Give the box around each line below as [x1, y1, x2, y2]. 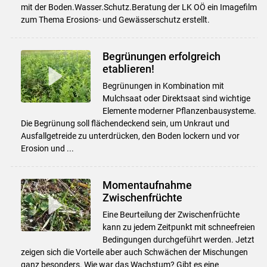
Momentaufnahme [102, 178, 192, 191]
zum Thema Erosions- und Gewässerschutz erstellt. [20, 14, 210, 24]
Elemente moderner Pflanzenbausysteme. [102, 105, 256, 116]
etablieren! [102, 62, 154, 75]
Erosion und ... [20, 143, 74, 153]
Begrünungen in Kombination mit [102, 80, 224, 91]
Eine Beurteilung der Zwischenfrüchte [102, 209, 240, 219]
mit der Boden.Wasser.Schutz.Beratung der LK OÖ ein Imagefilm [20, 2, 257, 12]
